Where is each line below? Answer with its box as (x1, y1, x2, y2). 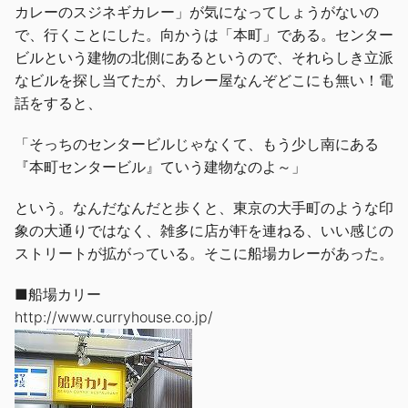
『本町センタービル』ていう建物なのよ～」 (15, 157, 306, 176)
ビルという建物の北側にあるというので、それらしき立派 (15, 47, 393, 66)
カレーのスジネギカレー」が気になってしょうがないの (15, 2, 379, 21)
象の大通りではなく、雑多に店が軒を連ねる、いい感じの (15, 220, 393, 240)
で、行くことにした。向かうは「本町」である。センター (15, 25, 393, 44)
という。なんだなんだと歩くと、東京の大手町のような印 (15, 198, 393, 217)
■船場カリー (15, 284, 101, 303)
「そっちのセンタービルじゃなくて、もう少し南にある (15, 134, 379, 153)
